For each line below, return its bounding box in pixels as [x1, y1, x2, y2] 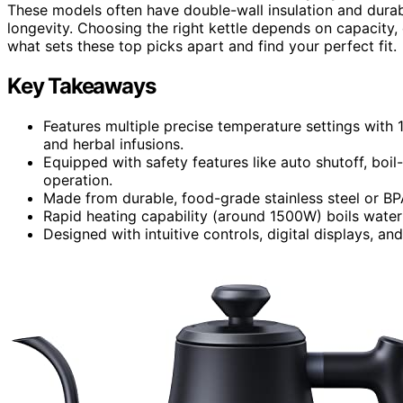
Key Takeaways [7, 72, 156, 99]
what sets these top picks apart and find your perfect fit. [7, 36, 397, 55]
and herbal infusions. [43, 134, 184, 153]
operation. [43, 170, 112, 189]
